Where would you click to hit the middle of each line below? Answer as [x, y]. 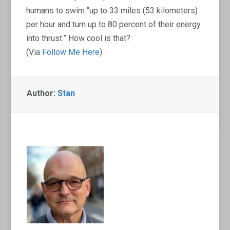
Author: [42, 93]
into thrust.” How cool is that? [79, 38]
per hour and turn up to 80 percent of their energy [114, 24]
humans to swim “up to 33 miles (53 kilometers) [112, 10]
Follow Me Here [71, 52]
